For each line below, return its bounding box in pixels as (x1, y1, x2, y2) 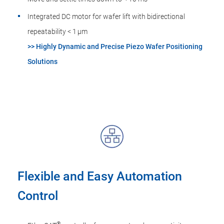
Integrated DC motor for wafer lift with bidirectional (27, 12, 185, 20)
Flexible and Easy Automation (17, 169, 182, 183)
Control (17, 188, 58, 203)
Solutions (27, 57, 57, 65)
